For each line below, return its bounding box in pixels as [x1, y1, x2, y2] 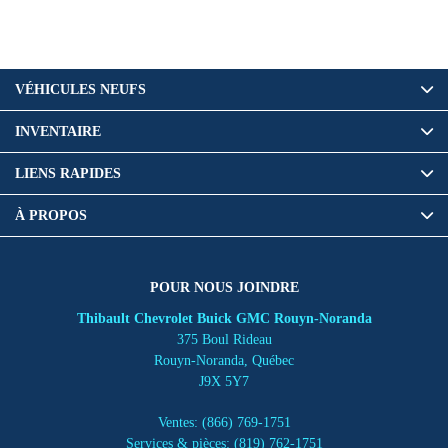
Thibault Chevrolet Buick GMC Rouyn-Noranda [76, 311, 372, 326]
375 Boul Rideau [176, 332, 272, 347]
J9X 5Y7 [199, 374, 249, 389]
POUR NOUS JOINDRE [149, 280, 299, 295]
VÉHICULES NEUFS [15, 82, 146, 97]
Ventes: [157, 415, 202, 430]
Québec [252, 353, 294, 368]
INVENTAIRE [15, 124, 101, 139]
